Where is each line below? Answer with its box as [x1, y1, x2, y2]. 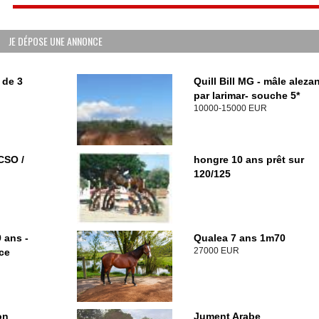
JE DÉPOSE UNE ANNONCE [8, 33, 103, 49]
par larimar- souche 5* [193, 90, 300, 102]
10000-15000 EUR [193, 103, 267, 114]
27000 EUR [193, 246, 239, 256]
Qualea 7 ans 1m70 [193, 232, 286, 244]
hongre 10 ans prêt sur [193, 154, 304, 166]
